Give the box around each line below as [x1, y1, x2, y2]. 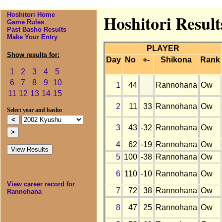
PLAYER [146, 44, 179, 53]
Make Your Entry [6, 33, 57, 41]
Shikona [161, 55, 192, 64]
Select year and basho [6, 107, 62, 113]
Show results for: [6, 51, 59, 59]
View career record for [6, 180, 75, 188]
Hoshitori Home [6, 11, 55, 19]
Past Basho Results [6, 26, 66, 34]
